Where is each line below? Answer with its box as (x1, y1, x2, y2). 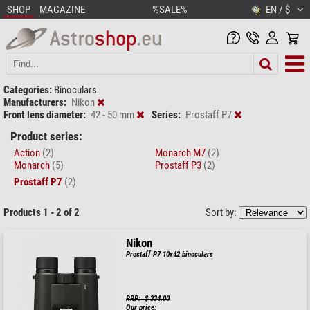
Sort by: (206, 206, 239, 219)
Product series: (10, 129, 82, 143)
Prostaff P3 (155, 158, 203, 172)
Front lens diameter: (3, 108, 86, 121)
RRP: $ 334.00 (126, 293, 170, 303)
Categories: (3, 83, 52, 96)
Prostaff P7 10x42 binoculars (126, 249, 214, 259)
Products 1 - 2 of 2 (3, 206, 80, 219)
